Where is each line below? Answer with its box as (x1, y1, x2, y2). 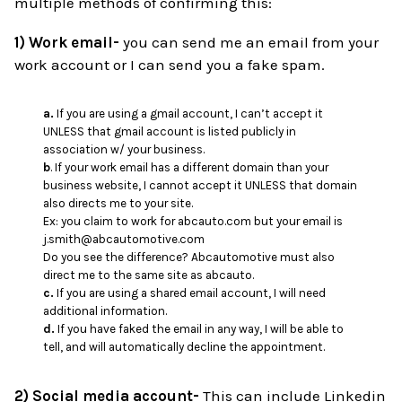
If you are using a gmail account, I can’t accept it (54, 106, 324, 120)
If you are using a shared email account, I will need (54, 285, 327, 300)
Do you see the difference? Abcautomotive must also (43, 249, 336, 264)
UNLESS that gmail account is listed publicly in (43, 124, 297, 138)
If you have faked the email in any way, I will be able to (55, 321, 345, 336)
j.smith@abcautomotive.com (43, 232, 205, 246)
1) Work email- (14, 32, 120, 51)
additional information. (43, 303, 168, 318)
